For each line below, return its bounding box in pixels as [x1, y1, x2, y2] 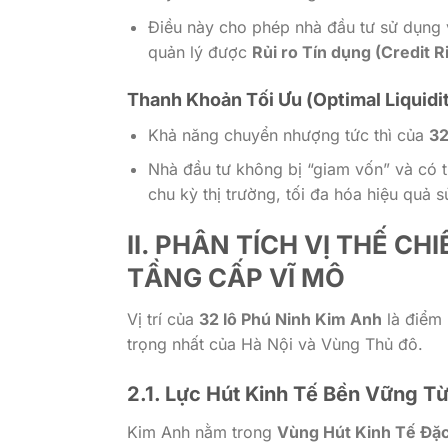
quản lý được [147, 41, 252, 62]
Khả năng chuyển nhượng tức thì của [147, 124, 429, 145]
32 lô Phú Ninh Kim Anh [199, 308, 382, 329]
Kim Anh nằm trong [127, 421, 277, 442]
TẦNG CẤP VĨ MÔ [127, 262, 345, 294]
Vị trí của [127, 308, 199, 329]
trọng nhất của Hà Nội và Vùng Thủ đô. [127, 333, 423, 354]
